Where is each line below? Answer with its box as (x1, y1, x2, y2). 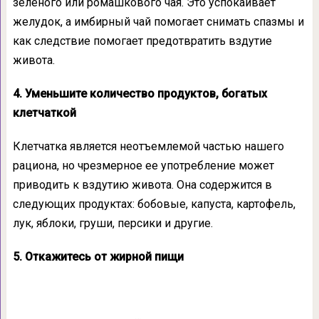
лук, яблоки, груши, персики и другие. (12, 216, 213, 230)
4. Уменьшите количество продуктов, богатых (12, 86, 267, 100)
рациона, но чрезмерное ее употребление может (12, 158, 274, 172)
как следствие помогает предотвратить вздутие (12, 33, 272, 48)
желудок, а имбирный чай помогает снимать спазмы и (12, 14, 304, 28)
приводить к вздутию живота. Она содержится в (12, 177, 272, 192)
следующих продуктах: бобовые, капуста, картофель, (12, 197, 296, 211)
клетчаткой (12, 105, 76, 120)
